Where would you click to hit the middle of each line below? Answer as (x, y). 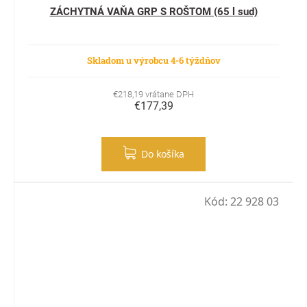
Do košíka (163, 153)
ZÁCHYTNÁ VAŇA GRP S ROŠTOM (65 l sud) (153, 11)
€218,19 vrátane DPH (153, 94)
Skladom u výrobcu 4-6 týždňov (153, 60)
